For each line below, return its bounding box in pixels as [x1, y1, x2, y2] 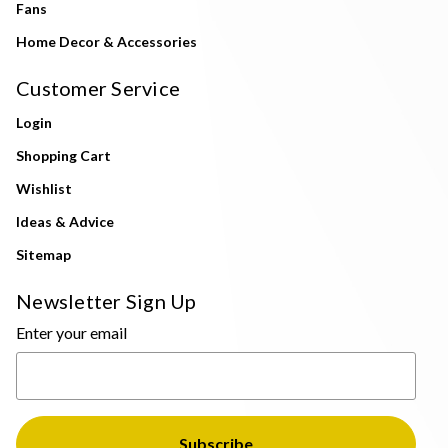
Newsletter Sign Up [16, 288, 197, 313]
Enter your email [16, 322, 127, 342]
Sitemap [16, 245, 71, 263]
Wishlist [16, 179, 72, 197]
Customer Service [16, 75, 180, 100]
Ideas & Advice [16, 212, 114, 230]
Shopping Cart [16, 146, 111, 164]
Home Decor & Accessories [16, 32, 197, 50]
